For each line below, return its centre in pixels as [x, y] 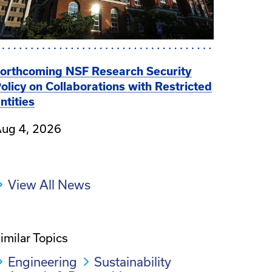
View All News [49, 184]
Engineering [43, 262]
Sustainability [133, 262]
